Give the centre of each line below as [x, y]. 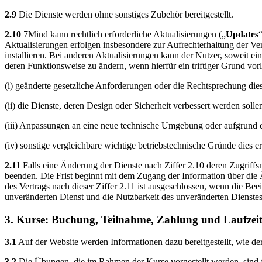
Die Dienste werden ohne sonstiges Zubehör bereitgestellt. [125, 14]
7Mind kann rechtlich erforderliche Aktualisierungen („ [123, 34]
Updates [242, 34]
